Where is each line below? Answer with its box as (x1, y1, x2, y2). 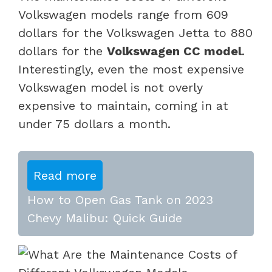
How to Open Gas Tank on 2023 (27, 192, 213, 207)
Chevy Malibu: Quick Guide (27, 210, 182, 225)
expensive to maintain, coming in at (18, 98, 228, 113)
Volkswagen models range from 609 (18, 7, 228, 22)
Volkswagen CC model (107, 43, 242, 58)
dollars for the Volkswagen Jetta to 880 (18, 25, 253, 40)
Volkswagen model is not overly (18, 80, 203, 95)
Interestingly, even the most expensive (18, 61, 244, 76)
